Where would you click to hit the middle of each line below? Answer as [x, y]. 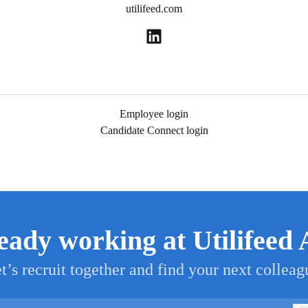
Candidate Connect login [154, 131]
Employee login [154, 114]
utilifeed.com [154, 9]
